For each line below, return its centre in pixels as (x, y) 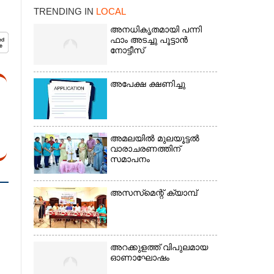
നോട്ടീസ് (127, 50)
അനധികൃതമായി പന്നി (156, 30)
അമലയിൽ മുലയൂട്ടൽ (154, 139)
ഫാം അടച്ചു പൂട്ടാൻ (149, 40)
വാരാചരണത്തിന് (145, 149)
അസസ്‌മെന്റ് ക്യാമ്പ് (153, 193)
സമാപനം (130, 159)
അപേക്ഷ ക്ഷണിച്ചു (147, 84)
